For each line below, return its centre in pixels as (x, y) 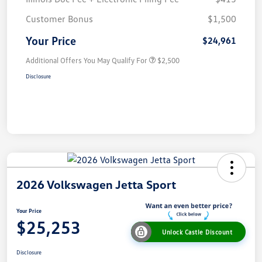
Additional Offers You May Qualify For (87, 61)
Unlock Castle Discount (197, 232)
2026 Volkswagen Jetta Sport (96, 185)
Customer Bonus (59, 19)
